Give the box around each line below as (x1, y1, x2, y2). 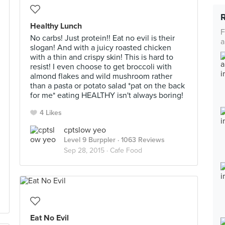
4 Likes (40, 108, 62, 117)
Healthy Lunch (30, 21, 82, 31)
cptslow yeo (64, 125, 106, 135)
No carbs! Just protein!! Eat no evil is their (30, 33, 175, 43)
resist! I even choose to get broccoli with (30, 62, 172, 72)
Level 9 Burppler (64, 136, 116, 144)
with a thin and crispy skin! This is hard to (30, 52, 173, 62)
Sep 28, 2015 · (64, 146, 110, 155)
